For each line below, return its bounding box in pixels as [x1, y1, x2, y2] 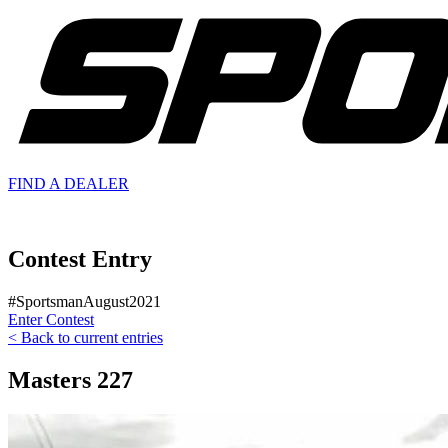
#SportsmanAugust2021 [8, 293, 161, 311]
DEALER [64, 174, 129, 192]
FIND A [8, 174, 64, 192]
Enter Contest [8, 311, 94, 329]
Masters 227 [8, 367, 133, 394]
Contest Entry [8, 246, 152, 273]
